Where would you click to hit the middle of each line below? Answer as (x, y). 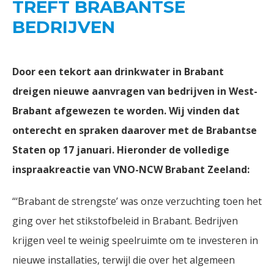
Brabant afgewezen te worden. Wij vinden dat (126, 111)
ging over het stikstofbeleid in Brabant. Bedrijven (125, 221)
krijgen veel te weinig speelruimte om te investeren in (135, 240)
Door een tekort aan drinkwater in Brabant (118, 72)
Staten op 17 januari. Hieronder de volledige (121, 150)
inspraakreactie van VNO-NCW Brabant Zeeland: (131, 169)
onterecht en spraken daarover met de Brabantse (135, 130)
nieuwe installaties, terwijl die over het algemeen (124, 260)
